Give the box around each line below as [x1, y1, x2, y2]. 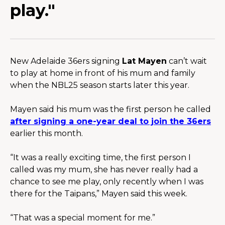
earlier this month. [10, 128, 83, 138]
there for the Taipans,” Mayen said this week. [10, 188, 187, 198]
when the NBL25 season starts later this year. [10, 80, 189, 90]
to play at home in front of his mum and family [10, 68, 195, 78]
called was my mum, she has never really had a [10, 164, 198, 174]
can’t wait [167, 56, 207, 66]
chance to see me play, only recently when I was [10, 176, 203, 186]
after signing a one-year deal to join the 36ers [10, 116, 211, 126]
